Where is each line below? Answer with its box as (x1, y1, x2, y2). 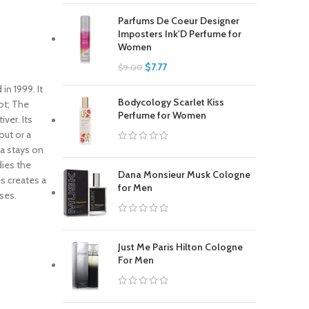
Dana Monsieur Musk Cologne (118, 168, 250, 181)
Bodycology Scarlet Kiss (118, 96, 224, 108)
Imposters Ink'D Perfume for (118, 28, 241, 40)
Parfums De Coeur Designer (118, 14, 239, 27)
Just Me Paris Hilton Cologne (118, 241, 243, 253)
